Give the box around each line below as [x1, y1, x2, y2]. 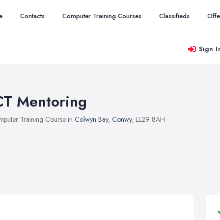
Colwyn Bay [75, 114, 108, 124]
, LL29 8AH [132, 114, 165, 124]
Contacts [20, 11, 45, 21]
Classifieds [159, 11, 190, 21]
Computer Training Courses [62, 11, 141, 21]
